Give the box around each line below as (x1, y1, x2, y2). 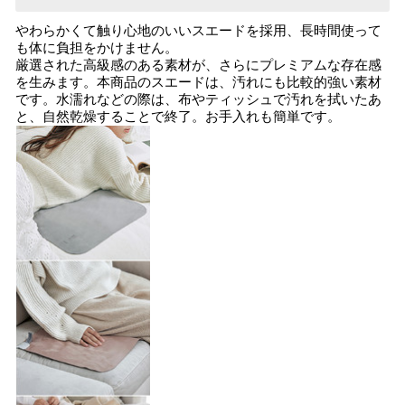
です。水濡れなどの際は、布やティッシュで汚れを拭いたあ (15, 92, 381, 107)
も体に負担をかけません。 (15, 41, 178, 55)
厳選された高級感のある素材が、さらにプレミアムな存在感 (15, 58, 381, 72)
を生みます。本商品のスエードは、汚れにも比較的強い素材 (15, 75, 381, 89)
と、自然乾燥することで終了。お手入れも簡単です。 (15, 109, 341, 124)
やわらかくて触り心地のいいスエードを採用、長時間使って (15, 24, 381, 38)
